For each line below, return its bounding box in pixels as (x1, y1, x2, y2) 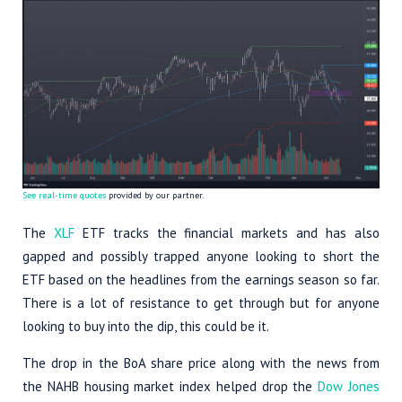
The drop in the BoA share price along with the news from (22, 354, 380, 371)
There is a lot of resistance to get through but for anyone (22, 293, 380, 311)
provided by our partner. (106, 188, 204, 201)
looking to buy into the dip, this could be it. (22, 317, 269, 335)
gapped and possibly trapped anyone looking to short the (22, 247, 380, 265)
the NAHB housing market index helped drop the (22, 377, 319, 395)
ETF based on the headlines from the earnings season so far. (22, 270, 380, 288)
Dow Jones (318, 377, 380, 395)
